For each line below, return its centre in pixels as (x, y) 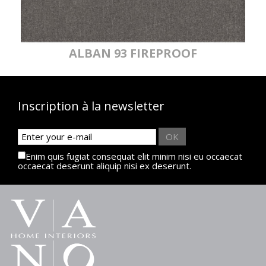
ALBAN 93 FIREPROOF (133, 53)
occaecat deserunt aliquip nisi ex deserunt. (104, 166)
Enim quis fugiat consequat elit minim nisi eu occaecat (134, 156)
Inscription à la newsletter (91, 106)
